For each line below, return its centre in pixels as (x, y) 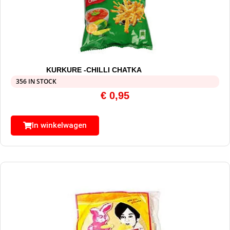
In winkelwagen (59, 126)
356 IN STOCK (36, 82)
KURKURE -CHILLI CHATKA (94, 70)
